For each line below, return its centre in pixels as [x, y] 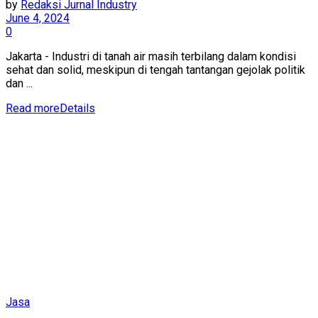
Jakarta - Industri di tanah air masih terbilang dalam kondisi [151, 56]
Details [77, 108]
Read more [33, 108]
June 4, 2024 [38, 18]
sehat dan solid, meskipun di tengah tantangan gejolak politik [155, 70]
